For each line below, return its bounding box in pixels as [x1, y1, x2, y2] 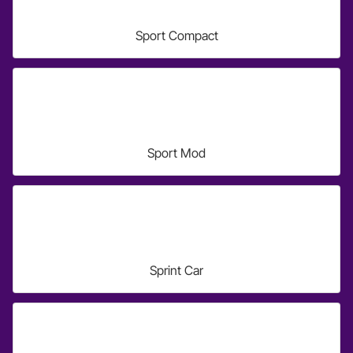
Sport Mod [147, 145, 206, 161]
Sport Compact [135, 28, 218, 43]
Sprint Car [150, 262, 203, 278]
